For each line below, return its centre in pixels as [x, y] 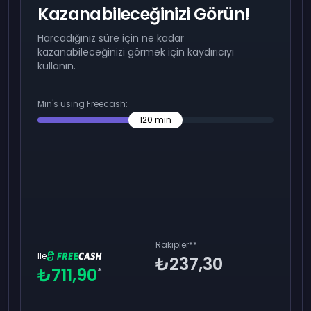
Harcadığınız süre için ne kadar [111, 38]
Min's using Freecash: [83, 104]
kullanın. [57, 66]
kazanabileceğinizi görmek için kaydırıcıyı [136, 52]
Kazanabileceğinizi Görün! [144, 14]
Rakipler [172, 245]
